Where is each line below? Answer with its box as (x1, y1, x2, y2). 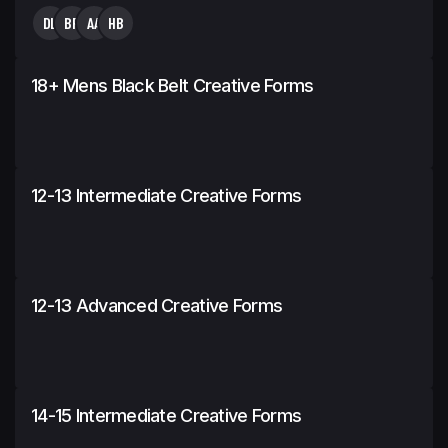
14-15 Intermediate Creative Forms (31, 404, 302, 426)
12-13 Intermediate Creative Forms (31, 184, 302, 206)
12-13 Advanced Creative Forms (31, 294, 283, 316)
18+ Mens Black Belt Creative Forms (31, 74, 314, 96)
